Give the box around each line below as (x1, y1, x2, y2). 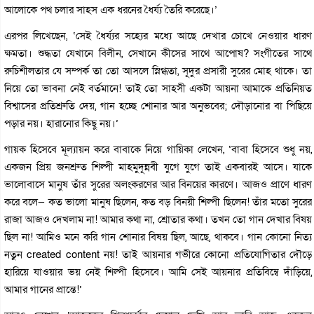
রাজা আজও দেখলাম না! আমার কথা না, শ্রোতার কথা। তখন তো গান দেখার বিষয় (4, 212, 313, 226)
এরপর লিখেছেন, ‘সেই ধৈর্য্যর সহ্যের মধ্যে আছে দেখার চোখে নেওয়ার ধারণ (4, 28, 313, 43)
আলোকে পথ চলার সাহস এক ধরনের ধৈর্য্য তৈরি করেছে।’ (4, 2, 217, 17)
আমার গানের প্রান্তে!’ (4, 282, 82, 296)
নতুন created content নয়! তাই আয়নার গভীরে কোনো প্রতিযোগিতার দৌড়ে (4, 247, 313, 261)
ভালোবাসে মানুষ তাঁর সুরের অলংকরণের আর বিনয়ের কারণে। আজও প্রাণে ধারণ (4, 177, 313, 191)
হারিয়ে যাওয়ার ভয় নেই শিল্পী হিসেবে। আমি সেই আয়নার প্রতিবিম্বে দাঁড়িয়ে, (4, 264, 313, 279)
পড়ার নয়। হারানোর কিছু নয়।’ (4, 116, 118, 130)
